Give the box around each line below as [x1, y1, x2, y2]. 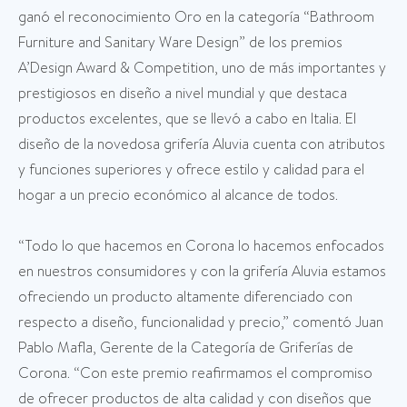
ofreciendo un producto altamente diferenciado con [18, 286, 352, 308]
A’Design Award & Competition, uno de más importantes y [18, 57, 386, 79]
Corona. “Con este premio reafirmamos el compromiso [18, 362, 372, 384]
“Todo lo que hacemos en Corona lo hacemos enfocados [18, 235, 384, 257]
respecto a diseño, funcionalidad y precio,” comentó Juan [18, 312, 383, 333]
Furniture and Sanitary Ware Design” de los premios [18, 32, 342, 54]
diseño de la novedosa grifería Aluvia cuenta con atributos [18, 134, 385, 155]
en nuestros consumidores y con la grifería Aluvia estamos [18, 261, 386, 283]
